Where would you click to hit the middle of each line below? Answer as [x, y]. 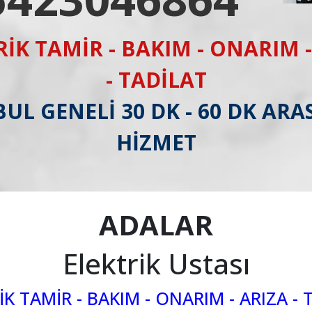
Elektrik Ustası [156, 264]
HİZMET [156, 142]
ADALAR [156, 225]
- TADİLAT [156, 80]
